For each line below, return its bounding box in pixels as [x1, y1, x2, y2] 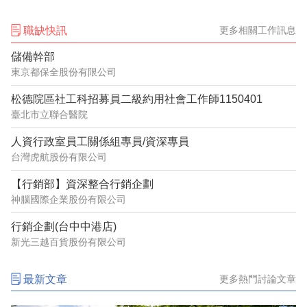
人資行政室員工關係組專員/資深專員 [11, 135, 189, 147]
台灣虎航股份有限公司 [11, 151, 107, 162]
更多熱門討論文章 [219, 273, 296, 284]
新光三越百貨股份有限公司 [11, 236, 126, 247]
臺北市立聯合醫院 [11, 108, 88, 120]
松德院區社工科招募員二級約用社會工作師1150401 [11, 93, 262, 105]
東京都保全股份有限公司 [11, 66, 116, 77]
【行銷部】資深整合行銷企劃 [11, 177, 153, 190]
